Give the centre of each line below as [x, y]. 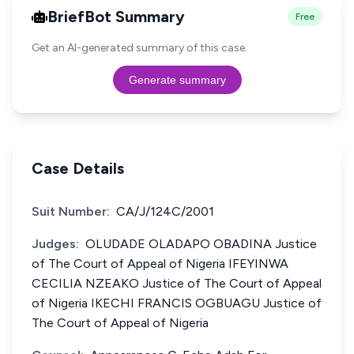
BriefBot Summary [116, 17]
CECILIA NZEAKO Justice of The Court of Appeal [177, 283]
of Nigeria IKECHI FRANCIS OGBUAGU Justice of [177, 303]
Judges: [55, 244]
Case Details [78, 168]
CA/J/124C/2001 [165, 211]
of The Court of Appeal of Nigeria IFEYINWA [160, 264]
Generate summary [177, 80]
